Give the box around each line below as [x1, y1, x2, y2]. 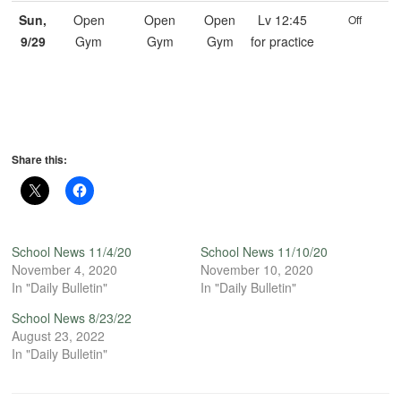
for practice [251, 32, 315, 51]
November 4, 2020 [12, 260, 118, 279]
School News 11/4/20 [12, 243, 132, 261]
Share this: [12, 151, 68, 168]
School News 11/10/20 [200, 243, 328, 261]
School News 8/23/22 [12, 309, 132, 328]
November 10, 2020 [200, 260, 313, 279]
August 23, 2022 [12, 327, 106, 346]
